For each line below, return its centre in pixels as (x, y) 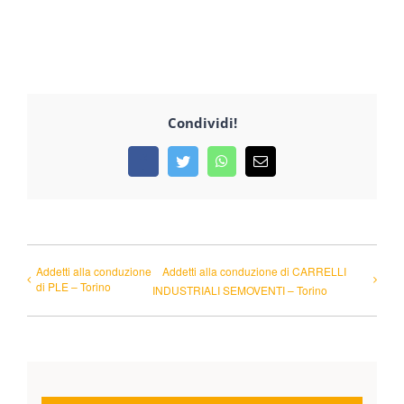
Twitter (202, 167)
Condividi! (202, 123)
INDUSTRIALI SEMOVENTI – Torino (239, 289)
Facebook (170, 167)
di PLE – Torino (73, 286)
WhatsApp (251, 167)
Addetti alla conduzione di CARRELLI (254, 271)
